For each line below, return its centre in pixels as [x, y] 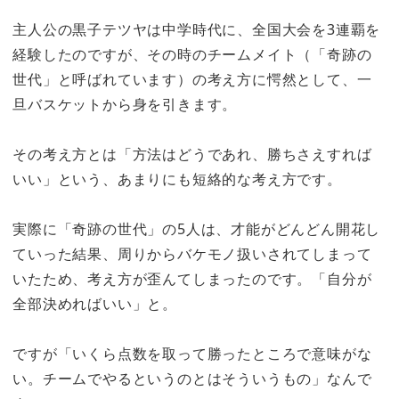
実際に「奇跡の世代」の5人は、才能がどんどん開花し [197, 229]
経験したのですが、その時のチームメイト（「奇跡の [192, 54]
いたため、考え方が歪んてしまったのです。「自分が [192, 279]
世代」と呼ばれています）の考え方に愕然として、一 [192, 79]
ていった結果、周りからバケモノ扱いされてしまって [192, 254]
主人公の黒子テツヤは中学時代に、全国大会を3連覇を [197, 29]
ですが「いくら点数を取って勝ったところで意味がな [192, 354]
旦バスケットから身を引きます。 [125, 104]
